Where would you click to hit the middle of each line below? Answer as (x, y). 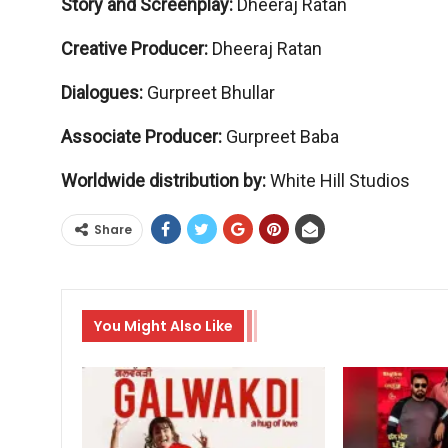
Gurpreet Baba (282, 137)
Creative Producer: (136, 49)
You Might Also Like (163, 326)
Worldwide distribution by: (165, 181)
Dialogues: (103, 93)
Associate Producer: (143, 137)
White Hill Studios (339, 181)
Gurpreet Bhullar (210, 93)
